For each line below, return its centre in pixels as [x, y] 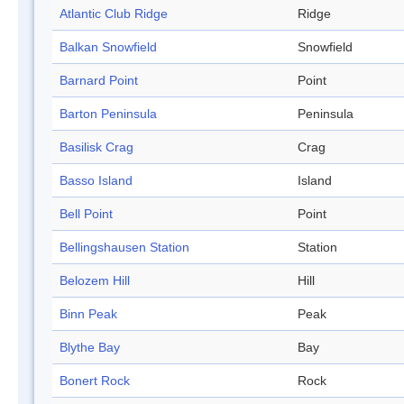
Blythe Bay [90, 348]
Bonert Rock [95, 381]
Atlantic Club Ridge [114, 14]
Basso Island [96, 181]
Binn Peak [88, 314]
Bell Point [86, 214]
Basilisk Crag [96, 147]
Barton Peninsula [108, 114]
